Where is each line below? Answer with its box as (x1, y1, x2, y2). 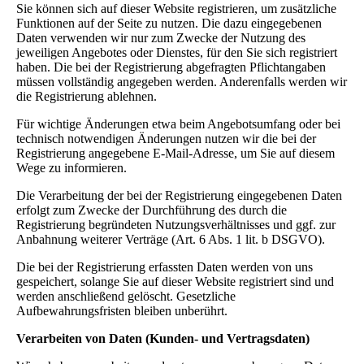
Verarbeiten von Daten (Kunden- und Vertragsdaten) (16, 331, 310, 345)
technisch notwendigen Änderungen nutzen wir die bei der (16, 131, 316, 145)
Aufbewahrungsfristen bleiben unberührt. (16, 303, 227, 318)
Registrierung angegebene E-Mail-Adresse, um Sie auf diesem (16, 145, 335, 160)
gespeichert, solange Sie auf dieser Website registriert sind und (16, 274, 334, 288)
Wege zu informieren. (16, 160, 127, 175)
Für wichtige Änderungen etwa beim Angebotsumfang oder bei (16, 116, 340, 131)
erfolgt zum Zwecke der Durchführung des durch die (16, 202, 287, 217)
